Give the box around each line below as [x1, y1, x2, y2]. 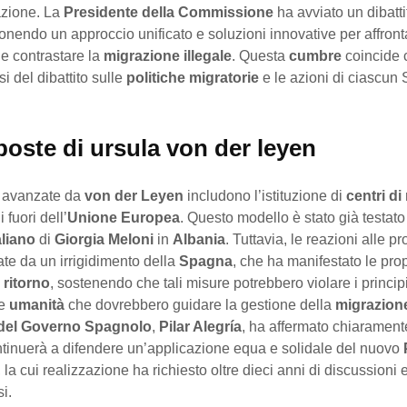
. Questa [232, 48, 289, 65]
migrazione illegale [104, 48, 232, 65]
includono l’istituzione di [184, 188, 346, 204]
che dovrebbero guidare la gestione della [65, 297, 335, 313]
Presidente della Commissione [64, 5, 273, 21]
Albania [173, 232, 225, 248]
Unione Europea [67, 210, 180, 226]
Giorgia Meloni [55, 232, 154, 248]
